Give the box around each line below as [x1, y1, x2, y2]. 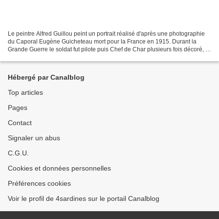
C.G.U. [8, 149, 29, 157]
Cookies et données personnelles [8, 164, 111, 172]
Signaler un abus [8, 134, 60, 142]
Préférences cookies [8, 179, 71, 187]
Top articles [8, 88, 43, 96]
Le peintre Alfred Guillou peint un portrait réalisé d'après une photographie [8, 30, 205, 37]
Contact [8, 119, 32, 127]
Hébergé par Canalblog [8, 73, 85, 81]
